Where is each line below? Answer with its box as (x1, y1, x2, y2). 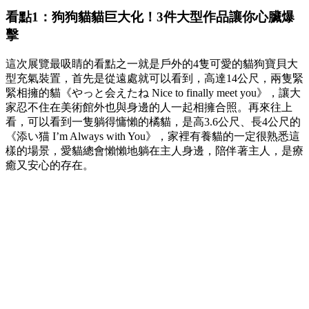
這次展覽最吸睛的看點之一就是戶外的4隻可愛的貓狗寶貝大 (6, 58, 298, 70)
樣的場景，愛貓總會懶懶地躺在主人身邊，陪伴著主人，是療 (6, 145, 303, 157)
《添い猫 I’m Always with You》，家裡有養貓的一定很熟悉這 (6, 130, 300, 142)
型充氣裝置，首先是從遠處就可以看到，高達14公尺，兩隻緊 (6, 72, 303, 84)
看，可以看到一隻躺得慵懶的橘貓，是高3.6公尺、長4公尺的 (6, 116, 301, 128)
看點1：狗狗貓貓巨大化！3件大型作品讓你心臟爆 (6, 10, 295, 25)
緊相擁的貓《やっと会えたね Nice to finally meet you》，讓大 (6, 87, 301, 99)
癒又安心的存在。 (6, 159, 94, 171)
